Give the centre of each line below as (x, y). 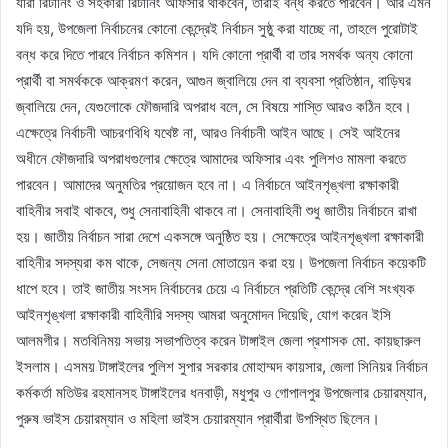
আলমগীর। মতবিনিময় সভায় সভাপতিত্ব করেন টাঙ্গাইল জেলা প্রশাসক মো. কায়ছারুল (218, 340)
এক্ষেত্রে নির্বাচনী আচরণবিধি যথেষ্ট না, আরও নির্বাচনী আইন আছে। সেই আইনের (208, 132)
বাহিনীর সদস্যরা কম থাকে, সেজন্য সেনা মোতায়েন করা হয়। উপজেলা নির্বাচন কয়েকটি (221, 262)
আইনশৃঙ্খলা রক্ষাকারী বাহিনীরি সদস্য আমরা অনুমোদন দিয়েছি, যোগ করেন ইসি (203, 314)
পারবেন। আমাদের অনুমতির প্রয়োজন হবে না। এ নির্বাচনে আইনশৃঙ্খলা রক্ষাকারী (207, 184)
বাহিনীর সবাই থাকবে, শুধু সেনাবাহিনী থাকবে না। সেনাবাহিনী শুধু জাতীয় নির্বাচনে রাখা (216, 210)
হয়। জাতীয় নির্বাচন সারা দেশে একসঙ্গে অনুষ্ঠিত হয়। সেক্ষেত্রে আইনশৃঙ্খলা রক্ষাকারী (220, 236)
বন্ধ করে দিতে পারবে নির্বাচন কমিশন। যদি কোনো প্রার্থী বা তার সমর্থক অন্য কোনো (214, 54)
